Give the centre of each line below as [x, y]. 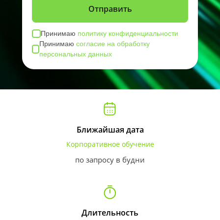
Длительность [110, 213]
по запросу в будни [110, 160]
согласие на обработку [113, 44]
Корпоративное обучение [110, 144]
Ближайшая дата [110, 130]
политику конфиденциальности [128, 33]
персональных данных [76, 54]
